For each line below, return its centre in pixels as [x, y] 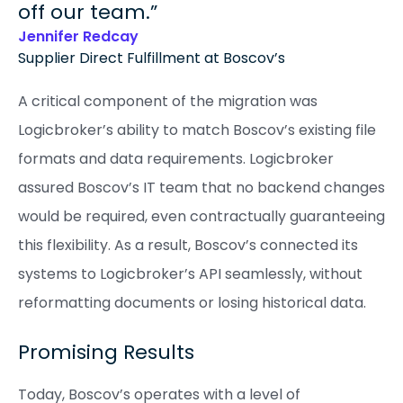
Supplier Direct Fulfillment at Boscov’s [152, 58]
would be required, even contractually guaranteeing [201, 216]
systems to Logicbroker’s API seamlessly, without [190, 273]
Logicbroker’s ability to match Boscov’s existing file [197, 130]
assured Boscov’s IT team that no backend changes [201, 187]
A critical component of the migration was [168, 101]
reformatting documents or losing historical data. [192, 302]
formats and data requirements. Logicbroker [176, 158]
